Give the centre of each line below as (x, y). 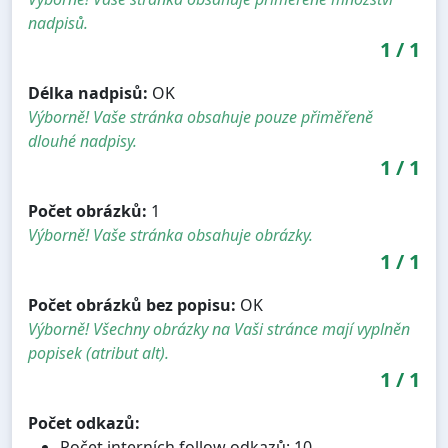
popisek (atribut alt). (98, 353)
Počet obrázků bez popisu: (132, 305)
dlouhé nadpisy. (82, 141)
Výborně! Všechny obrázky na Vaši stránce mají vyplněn (219, 329)
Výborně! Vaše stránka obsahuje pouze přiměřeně (200, 117)
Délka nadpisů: (88, 93)
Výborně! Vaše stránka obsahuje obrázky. (170, 235)
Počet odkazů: (84, 423)
